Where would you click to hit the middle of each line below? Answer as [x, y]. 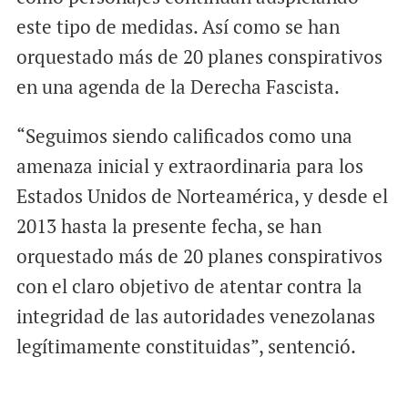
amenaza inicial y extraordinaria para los [189, 165]
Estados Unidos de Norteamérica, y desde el [202, 195]
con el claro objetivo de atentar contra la [189, 286]
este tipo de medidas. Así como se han [178, 26]
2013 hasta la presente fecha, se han [168, 225]
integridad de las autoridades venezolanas [195, 316]
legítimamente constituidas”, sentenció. [186, 346]
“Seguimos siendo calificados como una [184, 135]
